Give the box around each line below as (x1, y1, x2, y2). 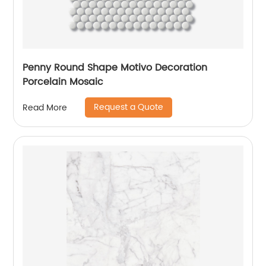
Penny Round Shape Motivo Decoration (23, 60, 208, 75)
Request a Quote (94, 100, 164, 114)
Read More (23, 100, 68, 115)
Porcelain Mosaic (23, 74, 104, 90)
